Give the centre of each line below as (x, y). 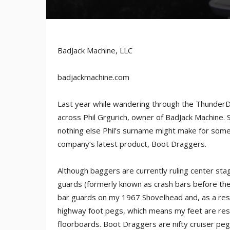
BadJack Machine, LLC (95, 50)
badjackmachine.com (93, 77)
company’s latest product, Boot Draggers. (132, 144)
